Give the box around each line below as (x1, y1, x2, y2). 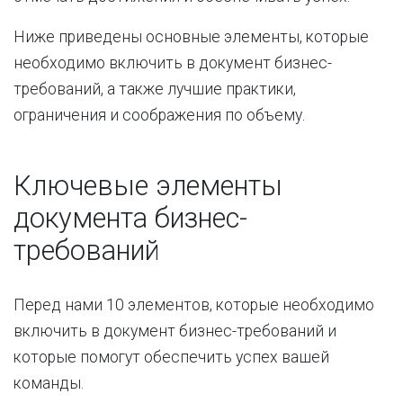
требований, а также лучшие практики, (13, 80, 296, 98)
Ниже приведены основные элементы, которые (13, 28, 369, 46)
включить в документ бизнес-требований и (13, 322, 336, 340)
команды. (13, 374, 84, 392)
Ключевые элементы (13, 169, 282, 202)
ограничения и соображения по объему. (13, 106, 305, 124)
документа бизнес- (13, 201, 247, 235)
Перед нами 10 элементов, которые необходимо (13, 296, 374, 314)
